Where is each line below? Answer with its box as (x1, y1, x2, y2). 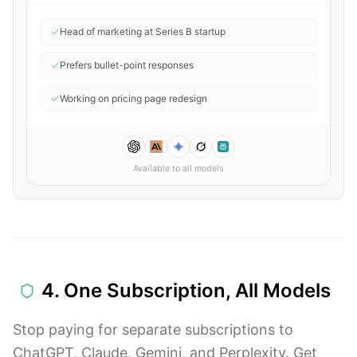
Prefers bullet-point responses (60, 59, 194, 71)
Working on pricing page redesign (60, 92, 207, 104)
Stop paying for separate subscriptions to (13, 321, 293, 338)
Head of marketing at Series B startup (60, 25, 226, 37)
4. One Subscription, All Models (41, 279, 331, 302)
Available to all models (133, 163, 224, 174)
